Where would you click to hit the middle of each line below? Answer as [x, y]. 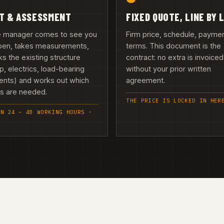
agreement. [146, 80]
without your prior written [169, 68]
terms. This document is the [174, 45]
